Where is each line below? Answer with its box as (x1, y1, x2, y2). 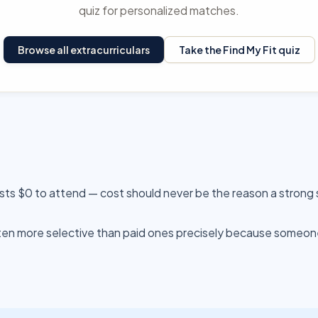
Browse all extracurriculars (17, 43, 150, 56)
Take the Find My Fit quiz (178, 43, 300, 56)
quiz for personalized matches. (79, 3, 239, 18)
